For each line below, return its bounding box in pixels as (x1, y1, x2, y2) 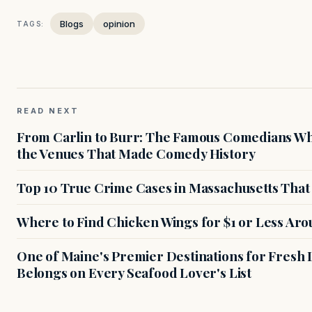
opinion (103, 18, 135, 30)
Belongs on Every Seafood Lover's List (17, 263, 251, 282)
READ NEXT (17, 106, 79, 116)
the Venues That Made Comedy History (17, 144, 256, 163)
